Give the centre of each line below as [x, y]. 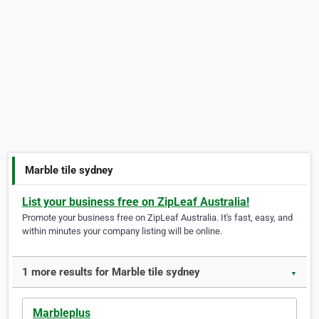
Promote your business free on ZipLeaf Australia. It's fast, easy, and [157, 218]
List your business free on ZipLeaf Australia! [136, 202]
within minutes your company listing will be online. [122, 231]
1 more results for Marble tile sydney [111, 272]
